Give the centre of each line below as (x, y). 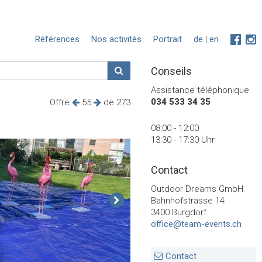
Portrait (168, 39)
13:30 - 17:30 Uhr (183, 140)
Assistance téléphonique (200, 90)
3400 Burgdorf (179, 212)
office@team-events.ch (196, 224)
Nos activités (116, 39)
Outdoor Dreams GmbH (197, 189)
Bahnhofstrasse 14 (188, 201)
